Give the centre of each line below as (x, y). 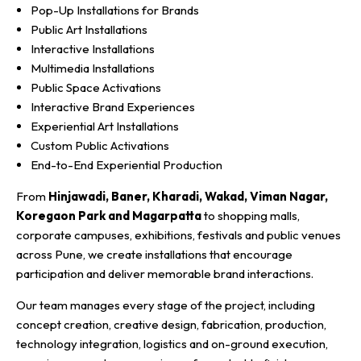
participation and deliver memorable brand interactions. (165, 273)
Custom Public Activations (100, 145)
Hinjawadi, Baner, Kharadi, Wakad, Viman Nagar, (188, 196)
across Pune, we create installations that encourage (154, 254)
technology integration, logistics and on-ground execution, (172, 343)
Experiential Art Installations (105, 126)
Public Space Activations (96, 87)
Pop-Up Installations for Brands (115, 10)
